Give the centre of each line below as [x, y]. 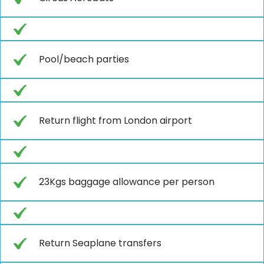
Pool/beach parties [84, 59]
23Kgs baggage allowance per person [127, 181]
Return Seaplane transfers [100, 243]
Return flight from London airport [115, 120]
